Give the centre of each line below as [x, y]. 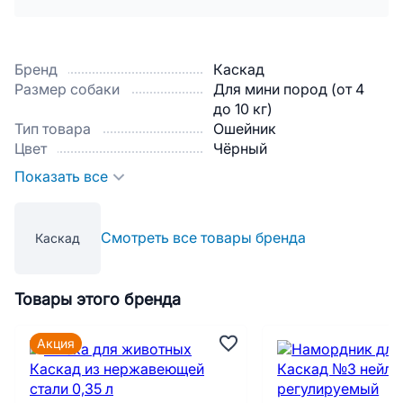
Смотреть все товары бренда [203, 238]
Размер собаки [67, 90]
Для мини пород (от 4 [289, 90]
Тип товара [53, 129]
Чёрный [240, 149]
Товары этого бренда [98, 300]
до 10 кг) [243, 109]
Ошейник [245, 129]
